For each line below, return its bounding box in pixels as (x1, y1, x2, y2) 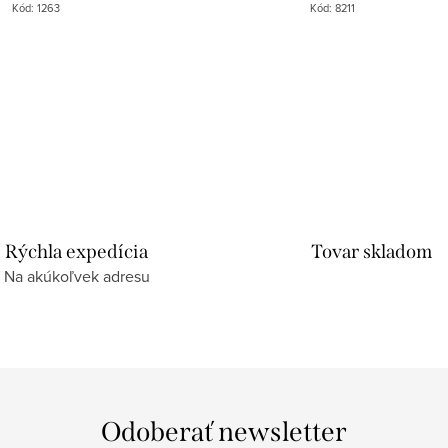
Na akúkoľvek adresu (3, 265, 150, 288)
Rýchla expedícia (5, 240, 149, 264)
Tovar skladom (310, 240, 432, 264)
